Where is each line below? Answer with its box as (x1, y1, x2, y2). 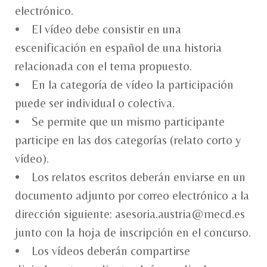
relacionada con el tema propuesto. (15, 58, 192, 73)
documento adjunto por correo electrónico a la (15, 188, 249, 203)
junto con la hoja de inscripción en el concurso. (15, 225, 251, 240)
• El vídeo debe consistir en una (15, 21, 181, 36)
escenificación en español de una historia (15, 40, 222, 55)
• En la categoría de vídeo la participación (15, 77, 234, 92)
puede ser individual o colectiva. (15, 95, 175, 110)
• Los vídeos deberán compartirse (15, 243, 190, 258)
